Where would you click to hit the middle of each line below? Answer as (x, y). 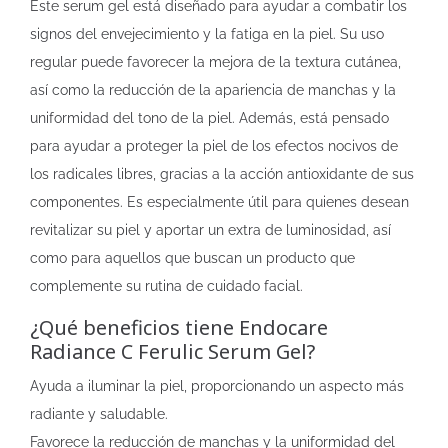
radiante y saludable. (99, 414)
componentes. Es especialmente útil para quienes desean (219, 202)
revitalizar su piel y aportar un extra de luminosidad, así (210, 230)
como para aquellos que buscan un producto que (192, 258)
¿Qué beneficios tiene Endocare (179, 327)
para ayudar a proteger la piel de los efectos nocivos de (214, 146)
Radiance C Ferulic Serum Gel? (172, 351)
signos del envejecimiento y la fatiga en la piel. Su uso (207, 34)
